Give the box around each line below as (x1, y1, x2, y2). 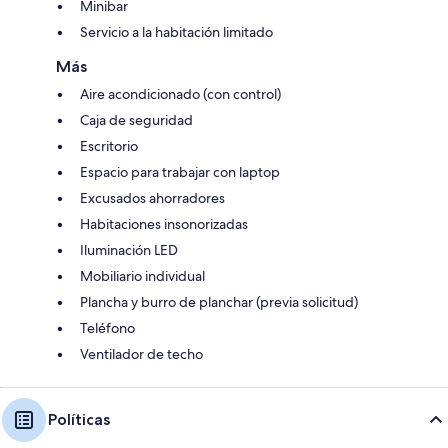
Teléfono (80, 318, 135, 337)
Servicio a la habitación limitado (80, 22, 273, 41)
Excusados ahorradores (80, 188, 225, 207)
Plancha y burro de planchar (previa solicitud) (80, 292, 358, 311)
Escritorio (80, 136, 138, 155)
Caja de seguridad (80, 110, 193, 129)
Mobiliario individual (80, 266, 205, 285)
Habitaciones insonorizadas (80, 214, 248, 233)
